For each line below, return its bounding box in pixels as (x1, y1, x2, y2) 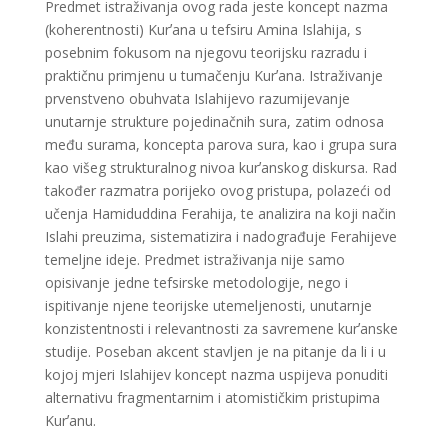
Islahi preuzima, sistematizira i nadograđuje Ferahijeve (44, 226, 397, 246)
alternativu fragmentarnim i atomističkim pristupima (44, 387, 380, 407)
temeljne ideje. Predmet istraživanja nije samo (44, 249, 345, 269)
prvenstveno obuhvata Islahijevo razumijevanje (44, 88, 350, 108)
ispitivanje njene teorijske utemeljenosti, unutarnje (44, 295, 372, 315)
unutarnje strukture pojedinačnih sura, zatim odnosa (44, 111, 384, 131)
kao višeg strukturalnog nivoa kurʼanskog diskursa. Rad (44, 157, 397, 177)
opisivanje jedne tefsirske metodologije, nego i (44, 272, 348, 292)
